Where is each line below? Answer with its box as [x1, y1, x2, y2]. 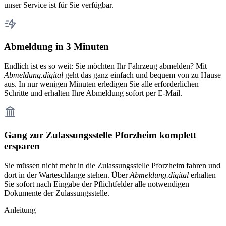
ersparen [4, 141, 40, 152]
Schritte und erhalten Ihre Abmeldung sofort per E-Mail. [4, 89, 182, 98]
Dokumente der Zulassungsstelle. [4, 188, 109, 197]
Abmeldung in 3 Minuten [4, 41, 109, 52]
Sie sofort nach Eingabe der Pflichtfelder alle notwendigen [4, 179, 189, 188]
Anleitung [4, 205, 36, 214]
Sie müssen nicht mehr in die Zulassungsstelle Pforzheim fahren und [4, 161, 220, 170]
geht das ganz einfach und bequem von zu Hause [63, 71, 221, 80]
